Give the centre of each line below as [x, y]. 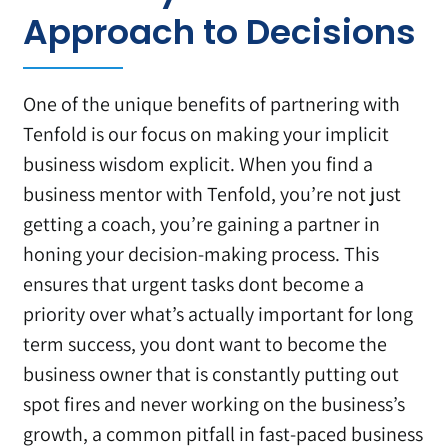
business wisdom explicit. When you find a [198, 164]
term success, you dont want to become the [205, 344]
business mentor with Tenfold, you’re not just [212, 194]
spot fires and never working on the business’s [214, 404]
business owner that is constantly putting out [211, 374]
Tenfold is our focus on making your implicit [206, 134]
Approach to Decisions [220, 32]
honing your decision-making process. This [201, 254]
